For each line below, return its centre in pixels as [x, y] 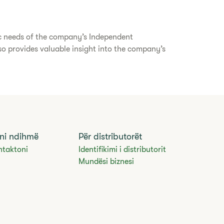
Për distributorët [110, 136]
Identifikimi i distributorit [122, 149]
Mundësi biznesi [106, 161]
